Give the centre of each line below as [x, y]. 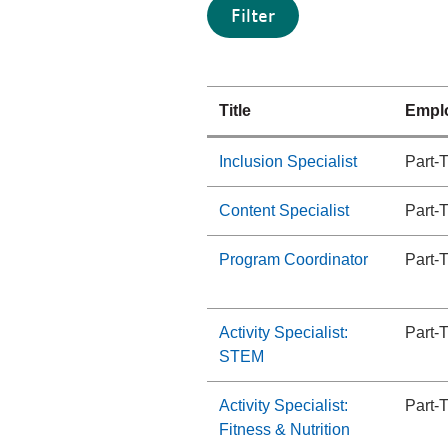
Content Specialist [284, 210]
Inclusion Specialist [288, 161]
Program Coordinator [293, 259]
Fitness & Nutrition [284, 429]
